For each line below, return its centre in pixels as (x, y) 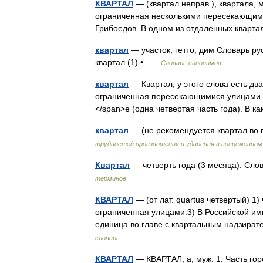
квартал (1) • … (128, 62)
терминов (111, 178)
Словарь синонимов (191, 63)
